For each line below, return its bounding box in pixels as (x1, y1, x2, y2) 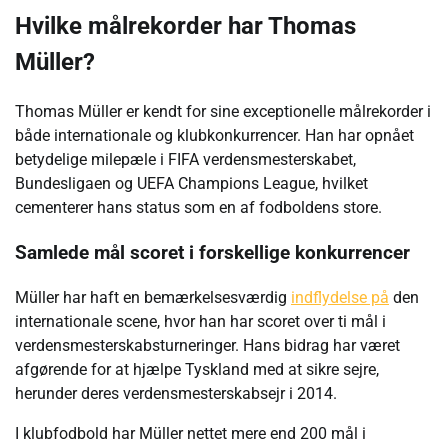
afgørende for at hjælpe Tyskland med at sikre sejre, (15, 359, 379, 379)
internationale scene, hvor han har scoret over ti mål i (15, 311, 386, 331)
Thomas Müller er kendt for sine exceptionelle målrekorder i (15, 102, 431, 122)
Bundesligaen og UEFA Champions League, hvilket (15, 174, 368, 194)
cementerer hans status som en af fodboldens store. (15, 198, 382, 218)
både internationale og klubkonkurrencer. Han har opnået (15, 126, 414, 146)
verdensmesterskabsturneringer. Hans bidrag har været (15, 335, 400, 355)
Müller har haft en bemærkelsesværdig (15, 287, 291, 307)
